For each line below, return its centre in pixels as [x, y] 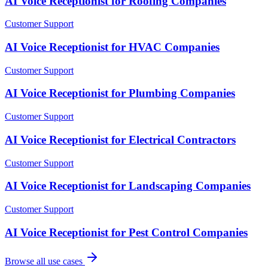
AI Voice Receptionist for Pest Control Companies [126, 232]
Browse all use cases [45, 261]
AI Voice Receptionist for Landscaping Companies [128, 186]
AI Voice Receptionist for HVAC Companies [112, 47]
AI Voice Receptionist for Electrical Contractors [120, 139]
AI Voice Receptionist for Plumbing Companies [120, 93]
